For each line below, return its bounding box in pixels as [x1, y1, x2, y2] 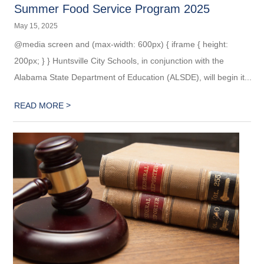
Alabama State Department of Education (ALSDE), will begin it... [14, 72, 252, 82]
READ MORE [14, 101, 67, 111]
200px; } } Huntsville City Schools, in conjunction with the [14, 56, 225, 66]
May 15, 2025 [14, 22, 58, 31]
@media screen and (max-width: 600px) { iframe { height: [14, 39, 229, 49]
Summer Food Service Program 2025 [14, 2, 210, 16]
